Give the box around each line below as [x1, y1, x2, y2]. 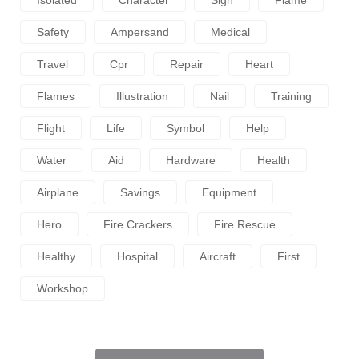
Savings [120, 186, 160, 200]
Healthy [37, 250, 75, 264]
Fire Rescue [214, 218, 276, 232]
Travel [37, 58, 68, 71]
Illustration [116, 90, 168, 103]
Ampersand [111, 26, 169, 39]
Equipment [202, 186, 256, 200]
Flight [37, 122, 65, 135]
